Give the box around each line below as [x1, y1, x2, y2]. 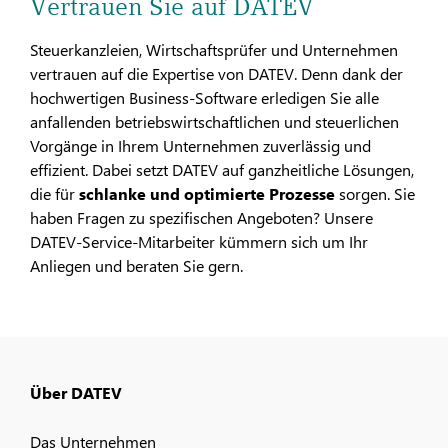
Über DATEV [30, 381, 122, 403]
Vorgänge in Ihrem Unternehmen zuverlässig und [30, 135, 371, 157]
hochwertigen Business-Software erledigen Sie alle [30, 87, 379, 109]
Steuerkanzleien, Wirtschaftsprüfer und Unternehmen [30, 39, 398, 61]
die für [30, 183, 75, 205]
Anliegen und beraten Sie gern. [30, 255, 243, 277]
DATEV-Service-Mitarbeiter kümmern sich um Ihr [30, 231, 368, 253]
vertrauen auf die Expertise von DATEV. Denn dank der [30, 63, 403, 85]
